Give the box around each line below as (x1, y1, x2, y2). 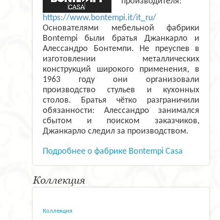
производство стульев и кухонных (43, 85, 199, 95)
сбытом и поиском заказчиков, (43, 116, 199, 126)
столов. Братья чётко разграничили (43, 96, 199, 106)
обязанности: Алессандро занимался (43, 106, 199, 116)
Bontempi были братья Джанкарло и (43, 34, 199, 44)
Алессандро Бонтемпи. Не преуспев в (43, 44, 199, 54)
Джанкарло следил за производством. (43, 127, 189, 137)
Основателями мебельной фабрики (43, 24, 199, 33)
